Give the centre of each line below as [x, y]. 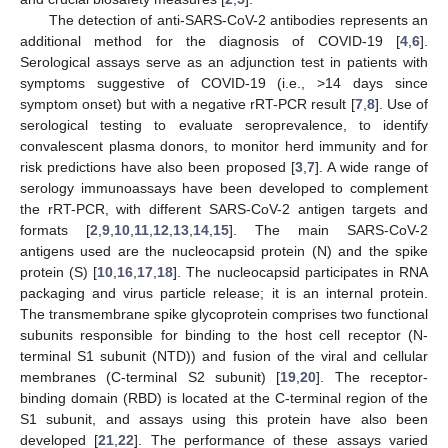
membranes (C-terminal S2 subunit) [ [150, 376]
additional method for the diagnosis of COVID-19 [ [210, 40]
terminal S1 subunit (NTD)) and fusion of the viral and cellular [224, 355]
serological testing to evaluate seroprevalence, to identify [224, 124]
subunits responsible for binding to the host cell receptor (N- [224, 334]
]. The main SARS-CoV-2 [328, 229]
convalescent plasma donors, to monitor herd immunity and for [224, 145]
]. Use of [401, 103]
